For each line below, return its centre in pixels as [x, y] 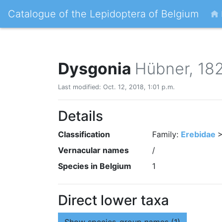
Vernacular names [93, 150]
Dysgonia [96, 69]
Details [81, 116]
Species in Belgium [95, 166]
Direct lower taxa [113, 200]
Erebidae [198, 134]
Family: [166, 134]
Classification [84, 134]
